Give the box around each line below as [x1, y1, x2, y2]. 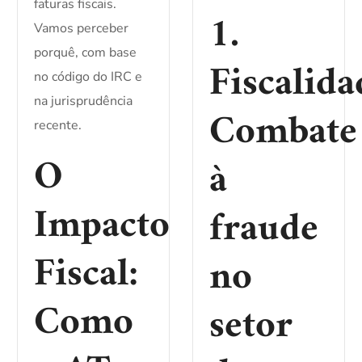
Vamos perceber [34, 19, 129, 38]
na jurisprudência [34, 92, 133, 111]
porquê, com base [34, 44, 137, 62]
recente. [34, 116, 82, 135]
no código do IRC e [34, 68, 143, 86]
